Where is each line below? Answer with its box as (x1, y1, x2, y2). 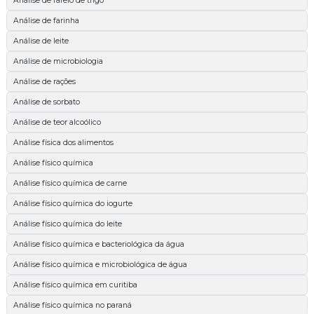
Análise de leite (13, 36, 69, 46)
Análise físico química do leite (13, 219, 122, 228)
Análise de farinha (13, 15, 79, 25)
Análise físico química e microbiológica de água (13, 259, 187, 269)
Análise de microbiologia (13, 56, 103, 66)
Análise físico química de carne (13, 178, 127, 188)
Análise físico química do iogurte (13, 198, 132, 208)
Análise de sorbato (13, 97, 80, 107)
